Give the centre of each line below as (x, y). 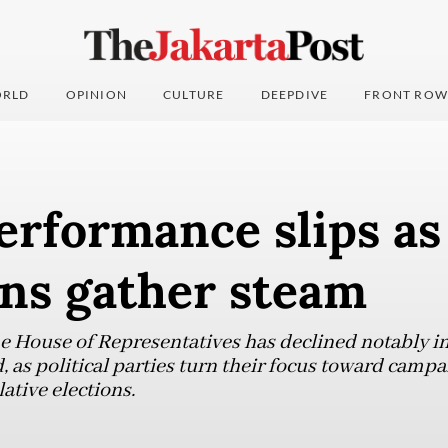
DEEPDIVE (294, 95)
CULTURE (194, 95)
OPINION (96, 95)
